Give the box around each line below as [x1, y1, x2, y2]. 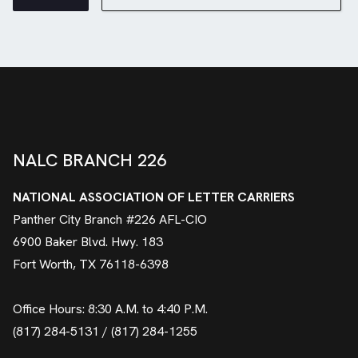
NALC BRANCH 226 [13, 149, 166, 173]
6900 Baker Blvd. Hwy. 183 [13, 233, 163, 251]
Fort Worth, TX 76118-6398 [13, 256, 169, 273]
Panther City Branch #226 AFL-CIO [13, 211, 207, 229]
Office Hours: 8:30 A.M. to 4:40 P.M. [13, 300, 208, 318]
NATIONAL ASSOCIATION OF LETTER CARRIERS [13, 189, 295, 206]
